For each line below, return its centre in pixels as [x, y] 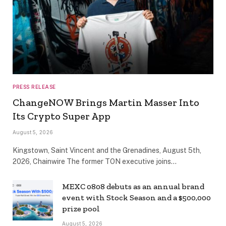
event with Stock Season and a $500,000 [136, 198]
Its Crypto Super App [62, 116]
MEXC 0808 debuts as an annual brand [133, 187]
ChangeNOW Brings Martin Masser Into [106, 103]
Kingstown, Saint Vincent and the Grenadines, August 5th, [107, 151]
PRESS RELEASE [34, 87]
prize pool [81, 209]
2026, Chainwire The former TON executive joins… [95, 162]
